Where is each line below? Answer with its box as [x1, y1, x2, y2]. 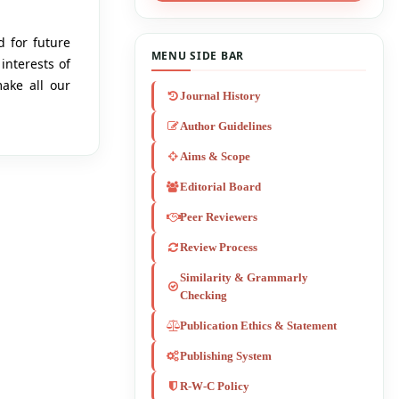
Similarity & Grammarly [180, 272, 309, 285]
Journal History [180, 90, 262, 103]
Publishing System [180, 350, 273, 363]
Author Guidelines [180, 120, 273, 134]
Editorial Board [180, 181, 262, 194]
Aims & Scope [180, 151, 251, 164]
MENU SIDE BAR [151, 47, 245, 63]
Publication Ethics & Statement [180, 320, 338, 333]
